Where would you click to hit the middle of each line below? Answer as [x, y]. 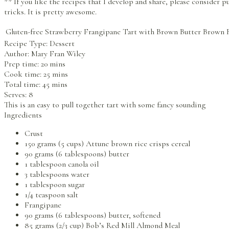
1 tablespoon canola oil [62, 164]
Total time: [23, 85]
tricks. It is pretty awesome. [50, 12]
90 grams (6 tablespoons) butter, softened [93, 215]
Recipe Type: [27, 44]
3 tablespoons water [57, 175]
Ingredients [23, 115]
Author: [18, 54]
